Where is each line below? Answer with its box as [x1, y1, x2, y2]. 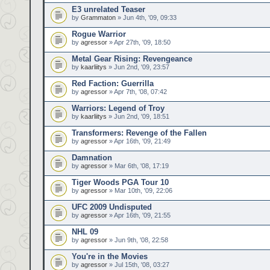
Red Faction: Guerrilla [72, 79, 154, 88]
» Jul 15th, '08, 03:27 [107, 261, 169, 268]
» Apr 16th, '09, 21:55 [107, 212, 171, 219]
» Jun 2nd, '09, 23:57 [107, 63, 169, 71]
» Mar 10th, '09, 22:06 [107, 187, 172, 194]
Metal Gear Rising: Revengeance [72, 54, 192, 63]
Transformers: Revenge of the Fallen [72, 128, 207, 137]
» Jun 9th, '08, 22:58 [107, 236, 168, 243]
